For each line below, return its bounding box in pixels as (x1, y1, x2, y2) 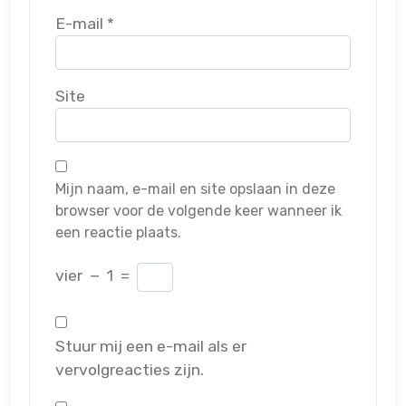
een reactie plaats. (55, 224, 181, 242)
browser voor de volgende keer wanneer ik (55, 202, 342, 220)
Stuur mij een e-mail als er (55, 337, 246, 356)
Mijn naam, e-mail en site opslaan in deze (55, 180, 335, 198)
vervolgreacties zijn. (55, 361, 204, 380)
